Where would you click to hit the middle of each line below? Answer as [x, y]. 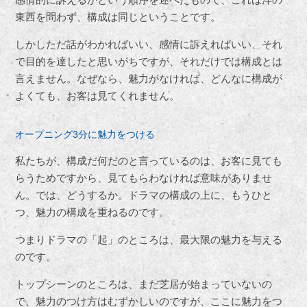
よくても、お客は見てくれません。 [98, 95]
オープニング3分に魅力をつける [85, 134]
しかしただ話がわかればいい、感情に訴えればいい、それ [149, 44]
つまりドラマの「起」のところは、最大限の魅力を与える [149, 239]
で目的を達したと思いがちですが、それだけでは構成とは [149, 61]
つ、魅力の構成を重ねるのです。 [93, 212]
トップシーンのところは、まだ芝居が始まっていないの [144, 284]
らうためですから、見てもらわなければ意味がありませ [144, 177]
